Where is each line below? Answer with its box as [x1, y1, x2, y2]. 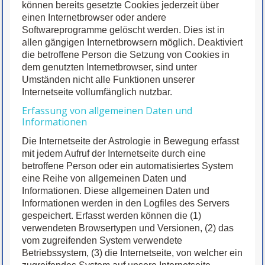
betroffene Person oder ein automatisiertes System [22, 161, 234, 172]
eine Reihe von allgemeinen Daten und [22, 173, 187, 184]
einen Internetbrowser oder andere [22, 12, 167, 23]
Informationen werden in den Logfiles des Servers [22, 198, 230, 209]
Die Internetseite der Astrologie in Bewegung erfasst [22, 136, 240, 147]
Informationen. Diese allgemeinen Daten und [22, 186, 210, 196]
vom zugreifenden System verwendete [22, 235, 183, 246]
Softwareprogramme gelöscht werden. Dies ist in [22, 25, 225, 35]
